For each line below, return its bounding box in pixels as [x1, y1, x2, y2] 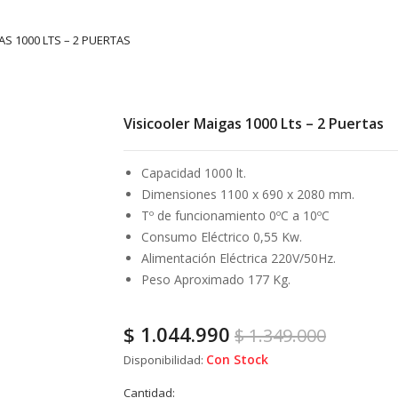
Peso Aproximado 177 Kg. [141, 270, 291, 288]
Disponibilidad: [123, 351, 203, 368]
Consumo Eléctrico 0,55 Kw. [141, 227, 302, 245]
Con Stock [206, 350, 268, 368]
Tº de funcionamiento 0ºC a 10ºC [141, 206, 330, 224]
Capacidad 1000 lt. [141, 163, 246, 181]
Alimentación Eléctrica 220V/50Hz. [141, 249, 336, 267]
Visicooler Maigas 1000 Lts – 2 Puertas [123, 113, 384, 133]
